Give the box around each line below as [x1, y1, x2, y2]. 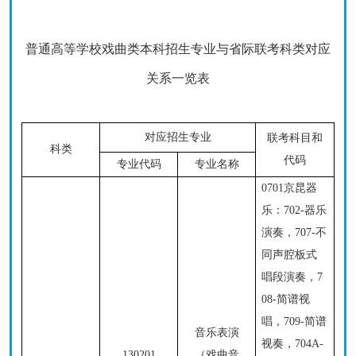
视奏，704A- [261, 338, 324, 350]
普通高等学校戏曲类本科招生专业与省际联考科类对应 [25, 42, 331, 56]
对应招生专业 [144, 131, 211, 143]
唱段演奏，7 [261, 271, 323, 283]
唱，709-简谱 [261, 315, 327, 327]
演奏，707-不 [261, 226, 327, 238]
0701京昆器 [261, 182, 318, 194]
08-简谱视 [261, 293, 311, 305]
